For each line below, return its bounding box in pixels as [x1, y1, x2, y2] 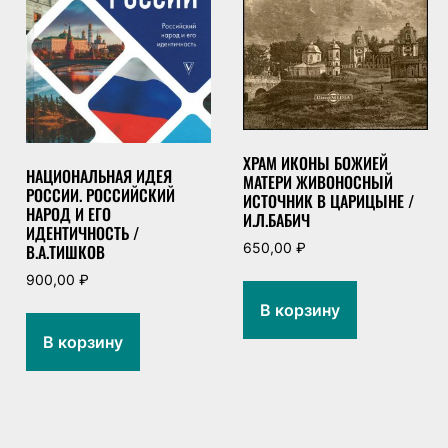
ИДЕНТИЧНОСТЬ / [25, 221, 139, 246]
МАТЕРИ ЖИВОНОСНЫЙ [242, 170, 393, 195]
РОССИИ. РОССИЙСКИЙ [25, 183, 175, 208]
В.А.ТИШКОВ [25, 240, 105, 265]
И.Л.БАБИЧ [242, 208, 310, 233]
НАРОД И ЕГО [25, 202, 111, 227]
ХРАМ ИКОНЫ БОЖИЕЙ [242, 151, 388, 176]
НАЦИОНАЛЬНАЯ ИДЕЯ [25, 164, 172, 189]
